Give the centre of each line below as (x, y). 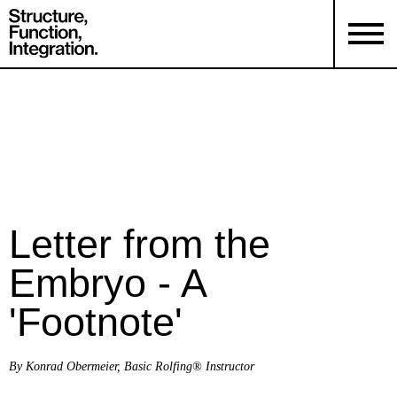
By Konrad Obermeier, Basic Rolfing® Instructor (132, 366)
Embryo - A (107, 282)
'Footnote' (96, 321)
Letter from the (140, 243)
